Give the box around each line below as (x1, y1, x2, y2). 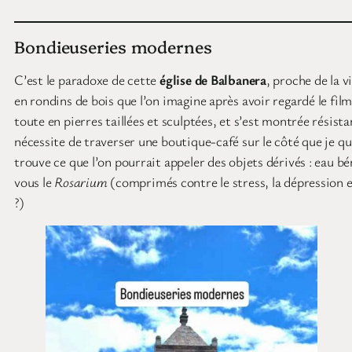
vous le (14, 171, 55, 191)
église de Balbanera (159, 69, 266, 89)
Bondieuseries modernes (14, 34, 212, 57)
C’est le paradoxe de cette (14, 69, 160, 89)
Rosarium (54, 171, 108, 191)
